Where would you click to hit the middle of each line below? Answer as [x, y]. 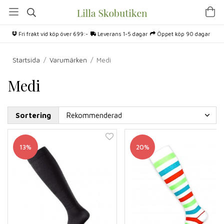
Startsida [26, 60]
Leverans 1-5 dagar [122, 34]
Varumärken [68, 60]
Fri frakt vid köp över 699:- [52, 34]
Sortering [33, 115]
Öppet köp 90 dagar [183, 34]
